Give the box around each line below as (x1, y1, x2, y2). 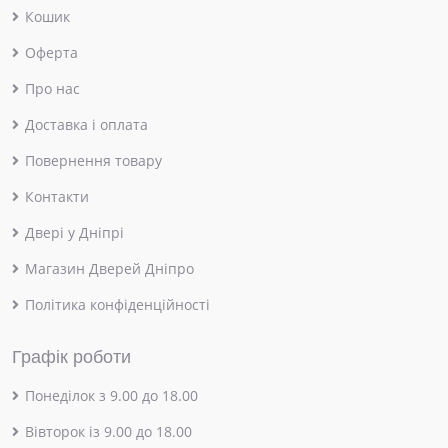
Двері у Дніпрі (25, 223, 124, 243)
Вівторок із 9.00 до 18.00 (25, 422, 192, 442)
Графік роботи (12, 347, 131, 368)
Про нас (25, 79, 80, 99)
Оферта (25, 43, 78, 63)
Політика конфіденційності (25, 295, 210, 315)
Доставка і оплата (25, 115, 148, 135)
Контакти (25, 187, 89, 207)
